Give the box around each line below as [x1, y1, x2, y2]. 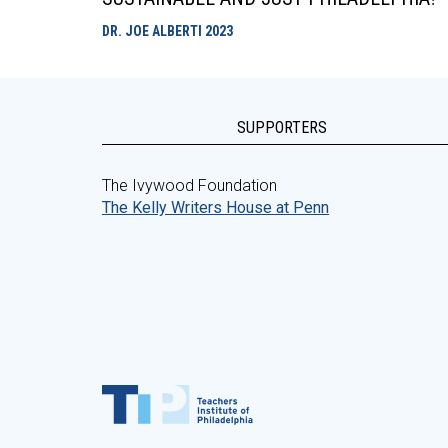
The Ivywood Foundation [102, 176, 277, 195]
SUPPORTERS [237, 118, 327, 137]
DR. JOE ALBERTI [102, 23, 205, 39]
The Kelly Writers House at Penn [102, 198, 329, 217]
